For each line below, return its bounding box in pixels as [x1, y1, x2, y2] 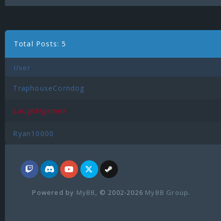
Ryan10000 [13, 129, 54, 138]
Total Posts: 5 [13, 39, 67, 48]
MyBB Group [145, 187, 189, 197]
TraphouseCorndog [13, 83, 85, 93]
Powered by [32, 187, 76, 197]
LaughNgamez [13, 106, 67, 115]
